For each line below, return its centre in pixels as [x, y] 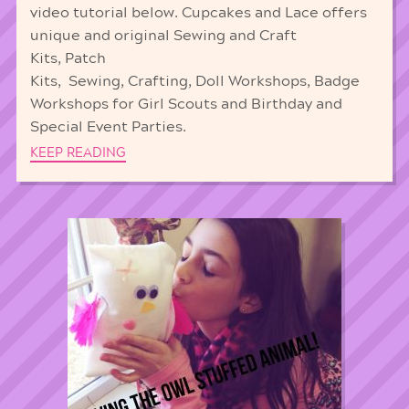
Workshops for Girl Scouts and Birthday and [186, 104]
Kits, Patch [68, 58]
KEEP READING [78, 153]
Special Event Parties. [108, 126]
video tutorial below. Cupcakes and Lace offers [198, 12]
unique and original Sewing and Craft [163, 35]
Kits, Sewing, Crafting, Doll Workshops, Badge [194, 81]
